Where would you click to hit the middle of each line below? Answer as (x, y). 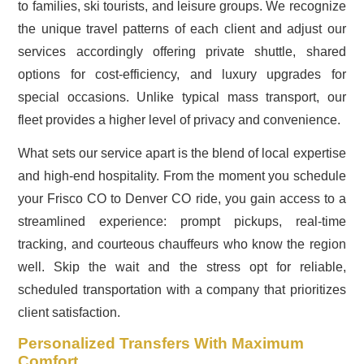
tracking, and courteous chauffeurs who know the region (182, 245)
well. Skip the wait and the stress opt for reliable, (182, 267)
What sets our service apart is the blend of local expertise (182, 154)
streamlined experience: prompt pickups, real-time (182, 222)
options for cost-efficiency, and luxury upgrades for (182, 75)
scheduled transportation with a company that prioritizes (182, 290)
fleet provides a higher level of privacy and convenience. (180, 120)
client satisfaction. (69, 313)
